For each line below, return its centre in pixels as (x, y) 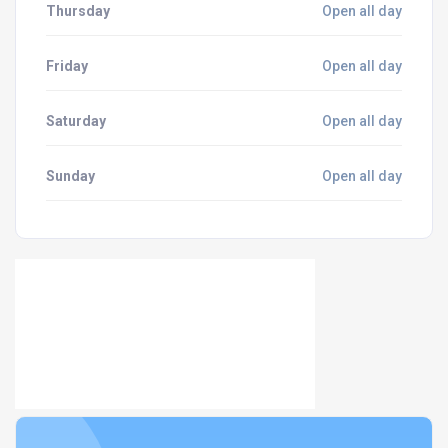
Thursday (78, 11)
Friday (67, 66)
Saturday (76, 121)
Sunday (70, 176)
